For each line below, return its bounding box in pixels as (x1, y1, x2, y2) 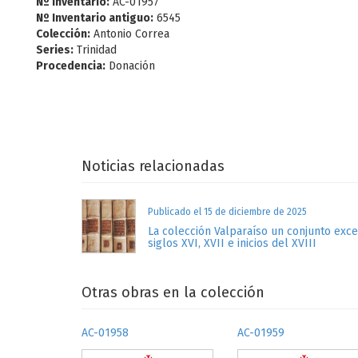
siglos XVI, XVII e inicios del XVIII (147, 237, 316, 250)
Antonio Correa (90, 27, 169, 41)
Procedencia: (36, 59, 105, 73)
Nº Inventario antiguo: (36, 11, 153, 25)
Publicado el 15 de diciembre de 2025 (147, 206, 307, 217)
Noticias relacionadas (82, 157, 225, 175)
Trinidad (74, 43, 117, 57)
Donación (105, 59, 155, 73)
